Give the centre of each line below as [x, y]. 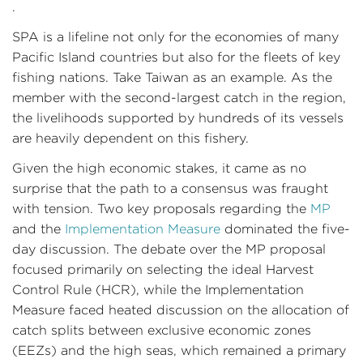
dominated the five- [285, 229]
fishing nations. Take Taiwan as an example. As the [172, 77]
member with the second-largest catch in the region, [179, 98]
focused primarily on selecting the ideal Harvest [163, 269]
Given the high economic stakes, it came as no [159, 168]
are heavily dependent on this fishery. [130, 138]
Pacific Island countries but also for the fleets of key [176, 57]
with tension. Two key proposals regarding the [161, 209]
